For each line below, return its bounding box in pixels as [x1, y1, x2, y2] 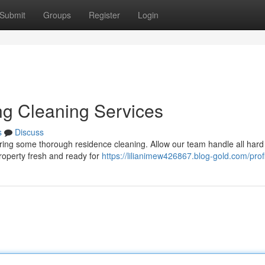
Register [89, 9, 120, 21]
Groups [43, 9, 71, 21]
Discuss [15, 126, 44, 138]
